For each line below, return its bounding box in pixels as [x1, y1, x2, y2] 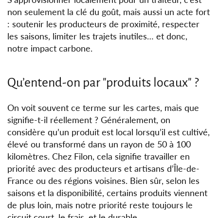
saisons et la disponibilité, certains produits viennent [7, 187, 208, 199]
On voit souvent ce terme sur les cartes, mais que [7, 102, 200, 113]
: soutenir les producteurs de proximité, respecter [7, 18, 200, 30]
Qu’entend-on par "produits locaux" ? [7, 76, 199, 90]
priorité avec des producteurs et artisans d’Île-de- [7, 163, 200, 174]
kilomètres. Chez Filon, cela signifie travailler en [7, 151, 190, 162]
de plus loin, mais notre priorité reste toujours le [7, 200, 193, 211]
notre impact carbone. [7, 43, 93, 54]
